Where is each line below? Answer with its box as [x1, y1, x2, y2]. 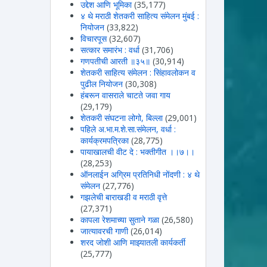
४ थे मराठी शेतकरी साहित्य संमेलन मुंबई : [80, 10, 199, 21]
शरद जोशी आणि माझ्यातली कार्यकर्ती [80, 236, 185, 248]
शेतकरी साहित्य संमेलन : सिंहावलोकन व [80, 66, 195, 78]
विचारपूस [80, 32, 107, 44]
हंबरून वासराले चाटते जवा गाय [80, 89, 170, 101]
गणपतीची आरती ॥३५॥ [80, 55, 150, 67]
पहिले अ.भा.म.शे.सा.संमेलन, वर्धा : [80, 123, 176, 135]
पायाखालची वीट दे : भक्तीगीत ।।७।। [80, 145, 195, 157]
